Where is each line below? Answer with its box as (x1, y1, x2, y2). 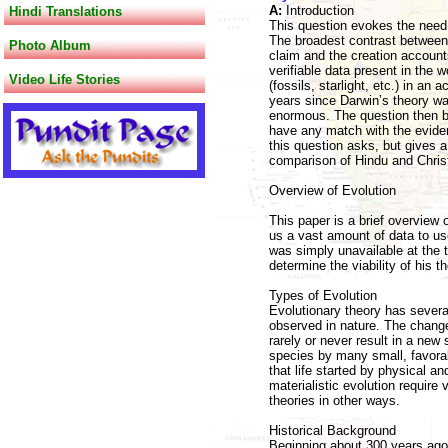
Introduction (285, 3, 354, 18)
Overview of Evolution (268, 183, 396, 198)
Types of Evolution (268, 288, 377, 303)
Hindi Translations (9, 4, 122, 19)
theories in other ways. (268, 393, 400, 408)
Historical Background (268, 423, 396, 438)
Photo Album (9, 38, 91, 53)
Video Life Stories (9, 72, 120, 87)
